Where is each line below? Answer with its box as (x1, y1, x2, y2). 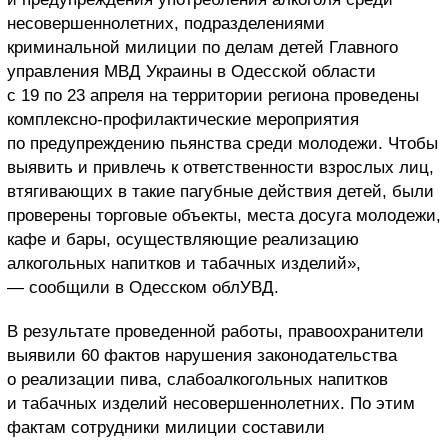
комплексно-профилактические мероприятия (7, 110, 359, 130)
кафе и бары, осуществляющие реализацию (7, 230, 359, 250)
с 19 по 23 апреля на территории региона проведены (7, 86, 419, 106)
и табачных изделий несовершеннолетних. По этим (7, 394, 415, 414)
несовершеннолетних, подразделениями (7, 14, 325, 34)
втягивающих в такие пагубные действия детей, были (7, 182, 434, 202)
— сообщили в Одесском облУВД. (7, 278, 279, 298)
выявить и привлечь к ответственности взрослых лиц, (7, 158, 434, 178)
